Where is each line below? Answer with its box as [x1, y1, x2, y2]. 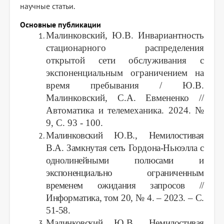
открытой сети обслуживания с [46, 55, 204, 66]
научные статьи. [20, 1, 75, 11]
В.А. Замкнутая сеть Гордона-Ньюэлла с [46, 142, 204, 153]
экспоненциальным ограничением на [46, 67, 204, 78]
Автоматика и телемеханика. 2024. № [46, 105, 204, 116]
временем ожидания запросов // [46, 180, 204, 191]
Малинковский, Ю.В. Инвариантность [46, 30, 204, 41]
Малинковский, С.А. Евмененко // [46, 92, 204, 103]
